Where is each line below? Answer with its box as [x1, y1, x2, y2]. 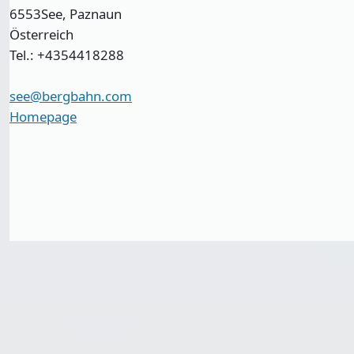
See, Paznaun [41, 5, 122, 24]
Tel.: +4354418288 [9, 46, 124, 65]
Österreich [9, 25, 73, 44]
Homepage [9, 107, 77, 126]
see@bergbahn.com [9, 87, 132, 106]
